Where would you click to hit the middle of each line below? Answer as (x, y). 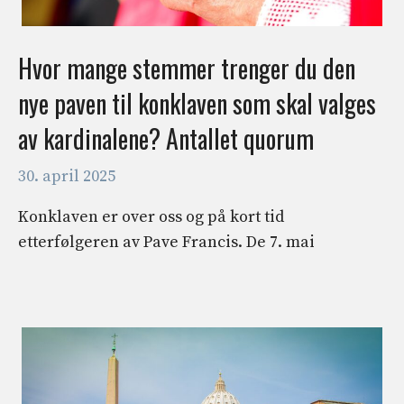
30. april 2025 (67, 176)
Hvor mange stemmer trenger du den (187, 68)
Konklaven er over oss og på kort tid (151, 216)
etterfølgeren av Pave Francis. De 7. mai (166, 242)
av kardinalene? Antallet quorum (166, 138)
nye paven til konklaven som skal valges (197, 103)
